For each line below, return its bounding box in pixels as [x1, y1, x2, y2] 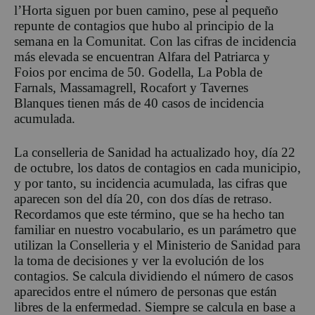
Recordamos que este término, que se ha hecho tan [14, 206, 285, 221]
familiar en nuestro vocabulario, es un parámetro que [14, 221, 296, 237]
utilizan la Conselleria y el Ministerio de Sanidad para [14, 237, 300, 252]
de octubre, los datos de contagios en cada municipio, [14, 160, 301, 175]
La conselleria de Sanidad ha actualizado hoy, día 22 [14, 144, 295, 160]
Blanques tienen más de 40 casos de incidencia [14, 95, 264, 110]
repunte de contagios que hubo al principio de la [14, 18, 274, 33]
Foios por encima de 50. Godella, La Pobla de [14, 64, 262, 79]
